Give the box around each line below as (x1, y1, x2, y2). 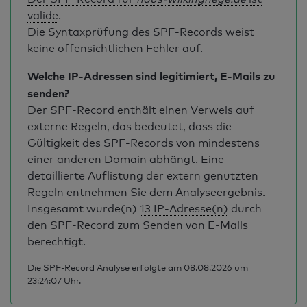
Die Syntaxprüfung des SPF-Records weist (27, 25, 254, 38)
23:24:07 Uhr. (27, 275, 81, 286)
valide (27, 9, 58, 22)
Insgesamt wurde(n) (27, 202, 140, 215)
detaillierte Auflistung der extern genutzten (27, 169, 258, 182)
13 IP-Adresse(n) (140, 202, 228, 215)
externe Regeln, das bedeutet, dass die (27, 120, 232, 133)
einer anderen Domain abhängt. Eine (27, 153, 224, 166)
